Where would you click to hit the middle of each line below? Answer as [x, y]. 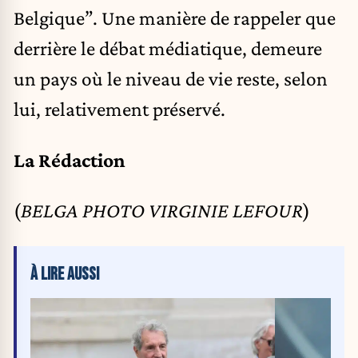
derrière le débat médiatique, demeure [168, 48]
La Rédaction [70, 159]
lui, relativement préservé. [119, 109]
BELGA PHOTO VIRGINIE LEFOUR [162, 211]
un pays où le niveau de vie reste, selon [171, 79]
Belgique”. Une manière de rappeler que [175, 18]
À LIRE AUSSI [65, 274]
